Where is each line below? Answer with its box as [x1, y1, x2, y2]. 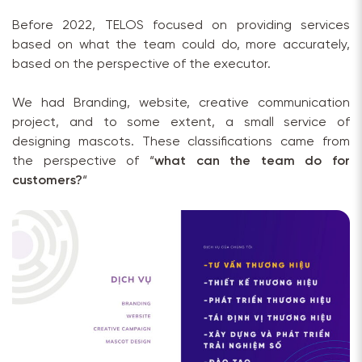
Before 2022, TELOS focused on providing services [12, 18, 350, 32]
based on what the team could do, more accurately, [12, 37, 350, 52]
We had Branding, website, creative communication [12, 95, 350, 110]
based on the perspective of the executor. [12, 57, 271, 71]
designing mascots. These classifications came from [12, 134, 350, 149]
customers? [12, 173, 82, 187]
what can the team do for [154, 154, 350, 168]
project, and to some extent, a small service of [12, 115, 350, 129]
